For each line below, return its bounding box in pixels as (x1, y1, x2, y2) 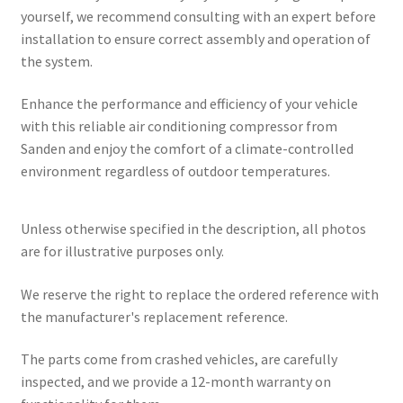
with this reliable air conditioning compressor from (20, 117, 337, 136)
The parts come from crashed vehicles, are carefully (20, 350, 337, 369)
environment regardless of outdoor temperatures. (20, 162, 330, 181)
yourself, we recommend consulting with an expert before (20, 6, 376, 25)
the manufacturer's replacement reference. (20, 307, 288, 326)
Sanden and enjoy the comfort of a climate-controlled (20, 139, 354, 158)
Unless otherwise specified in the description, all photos (20, 219, 366, 238)
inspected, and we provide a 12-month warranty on (20, 372, 331, 391)
